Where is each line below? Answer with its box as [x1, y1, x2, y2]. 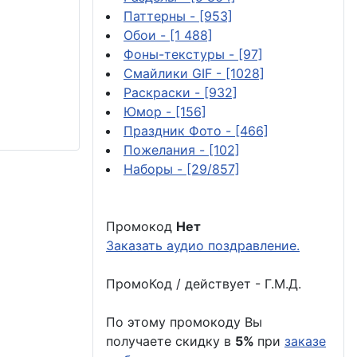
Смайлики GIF [124, 65, 216, 81]
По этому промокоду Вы [106, 313, 262, 330]
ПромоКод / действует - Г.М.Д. [106, 275, 301, 292]
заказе [284, 332, 326, 349]
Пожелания [124, 141, 199, 158]
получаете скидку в [106, 332, 235, 349]
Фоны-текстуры [124, 45, 229, 62]
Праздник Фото [124, 122, 226, 139]
